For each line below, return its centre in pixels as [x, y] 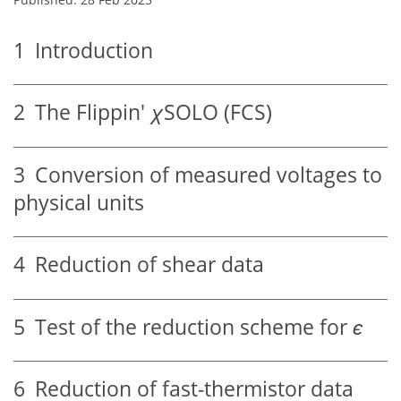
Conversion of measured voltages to [204, 175]
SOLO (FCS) [218, 113]
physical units [79, 202]
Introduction [89, 50]
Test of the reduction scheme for [189, 327]
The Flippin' [88, 113]
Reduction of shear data [145, 265]
